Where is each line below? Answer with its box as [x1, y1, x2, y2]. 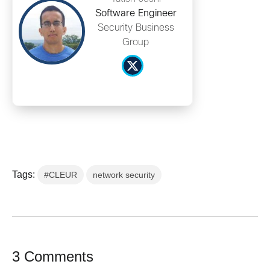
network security [93, 169, 155, 180]
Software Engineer [95, 8, 177, 18]
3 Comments [12, 248, 93, 265]
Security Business [97, 23, 174, 33]
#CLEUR [44, 169, 77, 180]
